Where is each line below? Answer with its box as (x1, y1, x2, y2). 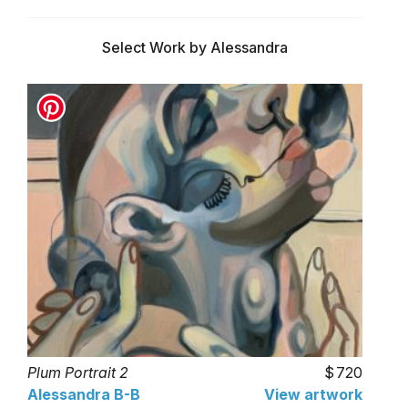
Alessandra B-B (27, 385, 140, 403)
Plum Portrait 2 (27, 363, 128, 382)
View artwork (264, 385, 362, 403)
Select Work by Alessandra (102, 38, 288, 56)
